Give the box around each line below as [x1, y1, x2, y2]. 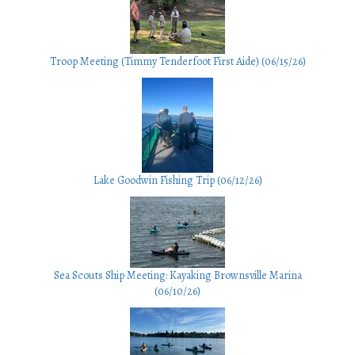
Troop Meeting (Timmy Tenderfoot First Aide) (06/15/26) [49, 54, 306, 70]
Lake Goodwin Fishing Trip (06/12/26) [93, 173, 262, 189]
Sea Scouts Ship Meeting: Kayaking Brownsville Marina [53, 268, 302, 284]
